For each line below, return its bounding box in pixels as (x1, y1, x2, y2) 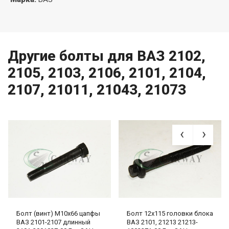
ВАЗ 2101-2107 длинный (16, 218, 90, 226)
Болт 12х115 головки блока (127, 210, 213, 218)
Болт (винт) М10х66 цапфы (16, 210, 100, 218)
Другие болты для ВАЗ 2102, (8, 48, 205, 65)
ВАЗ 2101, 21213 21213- (127, 218, 198, 226)
